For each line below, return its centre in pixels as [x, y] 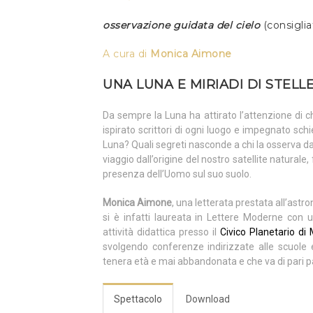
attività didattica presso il [161, 232]
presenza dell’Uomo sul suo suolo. [177, 174]
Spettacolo [138, 299]
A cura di [125, 54]
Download [208, 299]
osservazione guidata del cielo [183, 25]
